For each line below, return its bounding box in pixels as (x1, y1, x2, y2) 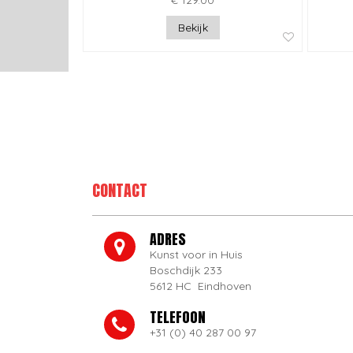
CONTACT (92, 178, 147, 203)
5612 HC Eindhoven (150, 279, 252, 294)
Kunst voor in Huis (150, 247, 243, 262)
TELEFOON (150, 307, 206, 329)
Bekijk (177, 20, 208, 35)
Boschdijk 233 (150, 263, 223, 278)
